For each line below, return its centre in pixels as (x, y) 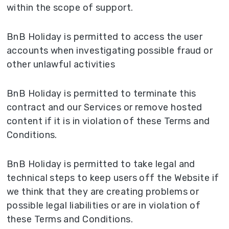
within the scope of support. (70, 7)
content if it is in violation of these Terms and (108, 121)
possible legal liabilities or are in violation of (104, 205)
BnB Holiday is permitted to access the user (105, 37)
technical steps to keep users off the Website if (113, 178)
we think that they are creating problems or (103, 191)
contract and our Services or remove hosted (105, 107)
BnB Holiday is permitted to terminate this (101, 93)
